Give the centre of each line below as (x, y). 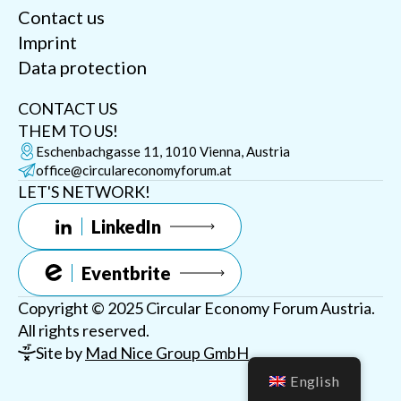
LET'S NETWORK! (84, 191)
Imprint (47, 42)
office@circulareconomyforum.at (134, 170)
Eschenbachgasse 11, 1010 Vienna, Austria (163, 151)
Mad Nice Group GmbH (167, 352)
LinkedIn (126, 226)
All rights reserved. (84, 330)
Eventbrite (126, 273)
